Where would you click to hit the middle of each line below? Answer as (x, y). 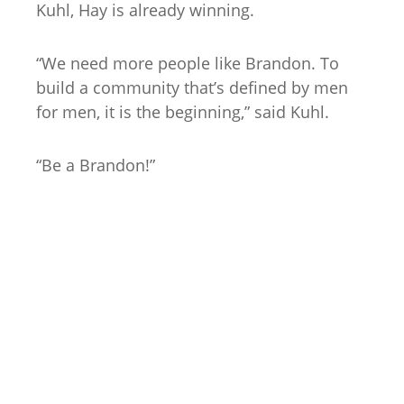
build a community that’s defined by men (192, 87)
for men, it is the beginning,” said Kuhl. (183, 111)
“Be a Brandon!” (96, 165)
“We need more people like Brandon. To (188, 63)
